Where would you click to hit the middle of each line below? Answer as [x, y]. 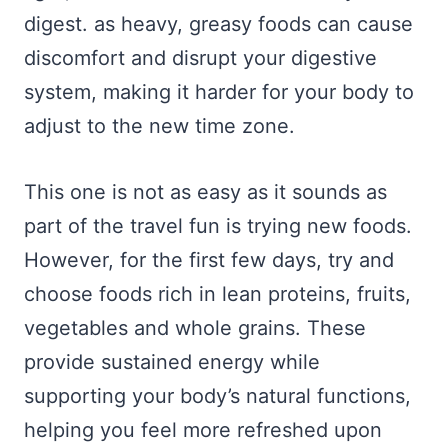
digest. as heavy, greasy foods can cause [218, 24]
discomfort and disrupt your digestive [200, 58]
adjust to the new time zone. [159, 126]
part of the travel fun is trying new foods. [218, 226]
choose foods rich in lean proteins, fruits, [217, 294]
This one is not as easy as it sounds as [205, 192]
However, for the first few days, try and [209, 260]
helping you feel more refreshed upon [203, 430]
